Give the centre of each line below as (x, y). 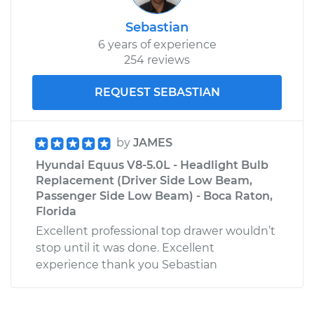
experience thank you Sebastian (127, 264)
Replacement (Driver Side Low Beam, (144, 180)
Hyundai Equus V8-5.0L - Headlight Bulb (152, 165)
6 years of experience (157, 44)
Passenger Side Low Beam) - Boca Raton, (154, 196)
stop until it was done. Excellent (125, 247)
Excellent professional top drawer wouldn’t (156, 231)
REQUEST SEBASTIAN (157, 92)
